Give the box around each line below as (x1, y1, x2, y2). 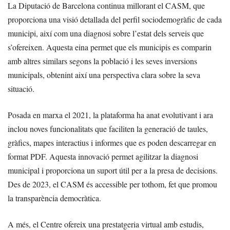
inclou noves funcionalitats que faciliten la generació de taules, (8, 123, 208, 134)
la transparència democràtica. (8, 193, 101, 203)
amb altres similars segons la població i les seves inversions (8, 55, 197, 66)
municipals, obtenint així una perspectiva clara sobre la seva (8, 69, 200, 80)
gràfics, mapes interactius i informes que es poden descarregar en (8, 137, 216, 148)
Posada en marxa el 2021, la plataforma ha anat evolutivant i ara (8, 109, 213, 120)
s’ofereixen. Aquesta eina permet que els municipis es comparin (8, 42, 212, 52)
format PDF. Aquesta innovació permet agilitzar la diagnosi (8, 151, 198, 162)
